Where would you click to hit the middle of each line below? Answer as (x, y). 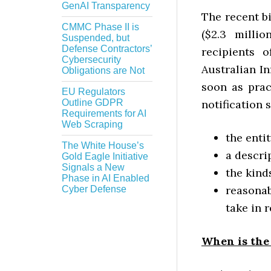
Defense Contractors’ (107, 49)
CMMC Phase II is (100, 27)
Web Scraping (92, 124)
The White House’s (103, 145)
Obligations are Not (103, 70)
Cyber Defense (94, 189)
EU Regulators (93, 92)
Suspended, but (96, 38)
